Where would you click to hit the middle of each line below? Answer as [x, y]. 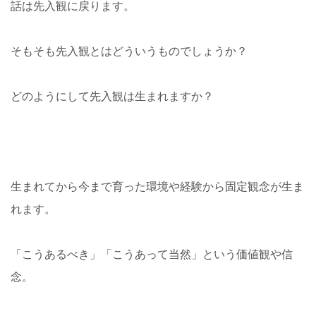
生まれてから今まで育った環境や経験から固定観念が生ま [157, 187]
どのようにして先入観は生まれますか [107, 96]
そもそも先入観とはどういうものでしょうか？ [129, 51]
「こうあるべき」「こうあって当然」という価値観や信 [152, 254]
